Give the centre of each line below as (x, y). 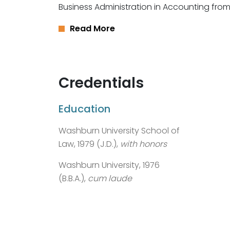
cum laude (110, 179)
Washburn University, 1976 (109, 165)
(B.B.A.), (73, 179)
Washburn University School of (119, 131)
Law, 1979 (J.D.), (89, 144)
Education (84, 109)
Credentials (101, 83)
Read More (92, 29)
